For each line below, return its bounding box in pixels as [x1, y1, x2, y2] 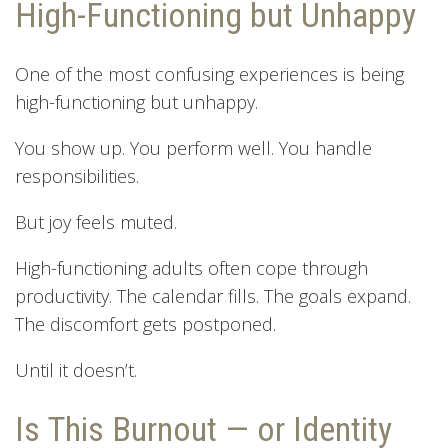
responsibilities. [15, 163, 139, 188]
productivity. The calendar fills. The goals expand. [15, 283, 411, 308]
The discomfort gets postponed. [15, 311, 276, 336]
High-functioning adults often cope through [15, 255, 368, 280]
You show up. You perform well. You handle [15, 135, 372, 160]
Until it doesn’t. [15, 357, 142, 382]
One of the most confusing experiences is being [15, 61, 404, 86]
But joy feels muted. [15, 209, 177, 234]
